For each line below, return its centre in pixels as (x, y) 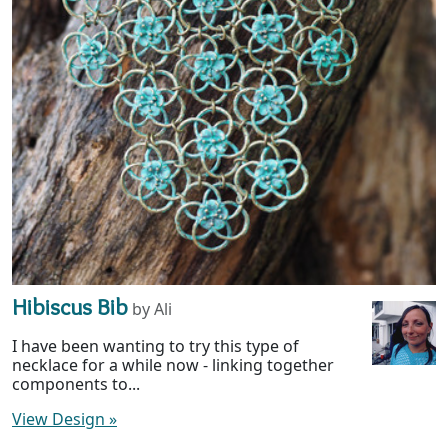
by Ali (152, 309)
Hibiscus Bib (70, 307)
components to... (76, 384)
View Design (60, 419)
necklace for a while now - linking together (173, 365)
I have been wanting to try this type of (155, 346)
